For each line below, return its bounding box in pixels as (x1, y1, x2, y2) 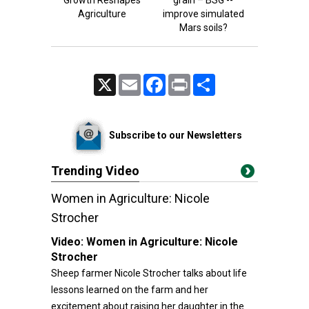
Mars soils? (179, 22, 228, 33)
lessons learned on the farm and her (51, 284, 208, 295)
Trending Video (51, 163, 139, 178)
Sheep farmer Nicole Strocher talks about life (51, 268, 247, 279)
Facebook (166, 74, 202, 84)
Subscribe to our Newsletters (108, 129, 242, 141)
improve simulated (162, 8, 244, 19)
